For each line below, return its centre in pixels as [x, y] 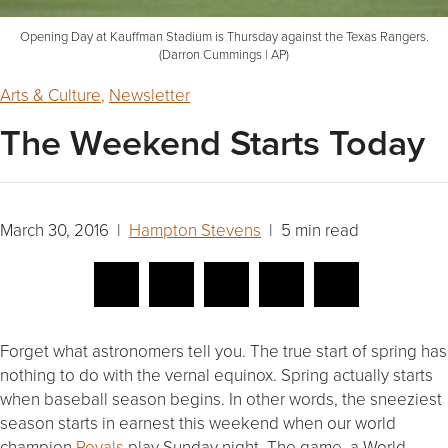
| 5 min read [310, 230]
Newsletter [149, 95]
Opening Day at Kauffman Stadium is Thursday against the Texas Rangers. [224, 36]
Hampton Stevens [195, 230]
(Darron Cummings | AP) [224, 54]
